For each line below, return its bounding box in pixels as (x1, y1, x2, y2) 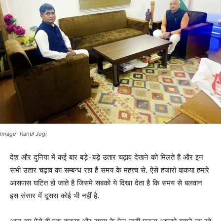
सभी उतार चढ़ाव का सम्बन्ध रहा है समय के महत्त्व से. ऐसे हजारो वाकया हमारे (10, 166, 209, 175)
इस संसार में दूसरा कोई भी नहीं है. (10, 191, 99, 201)
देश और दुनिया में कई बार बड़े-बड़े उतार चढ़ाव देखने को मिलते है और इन (10, 153, 203, 162)
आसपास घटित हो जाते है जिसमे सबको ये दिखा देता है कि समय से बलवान (10, 179, 202, 188)
